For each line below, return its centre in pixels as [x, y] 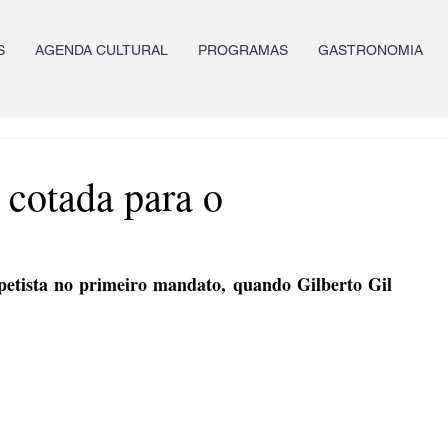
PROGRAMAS [243, 50]
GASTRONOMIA [370, 50]
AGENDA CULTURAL [101, 50]
